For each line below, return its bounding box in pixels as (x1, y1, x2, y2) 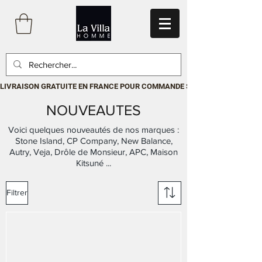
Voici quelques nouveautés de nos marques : (8, 124, 179, 135)
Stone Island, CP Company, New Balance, (15, 135, 173, 146)
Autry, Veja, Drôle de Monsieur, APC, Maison (9, 146, 178, 157)
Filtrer (6, 188, 27, 198)
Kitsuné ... (76, 157, 111, 168)
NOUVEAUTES (46, 101, 141, 118)
